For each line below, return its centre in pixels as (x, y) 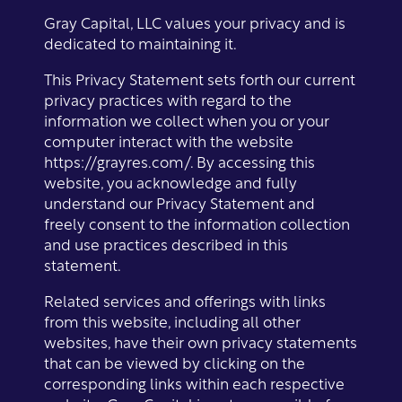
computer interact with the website (169, 140)
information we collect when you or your (187, 119)
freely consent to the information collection (197, 223)
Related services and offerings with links (185, 300)
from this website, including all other (173, 320)
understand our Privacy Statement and (180, 202)
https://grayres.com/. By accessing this (180, 161)
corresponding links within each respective (195, 382)
